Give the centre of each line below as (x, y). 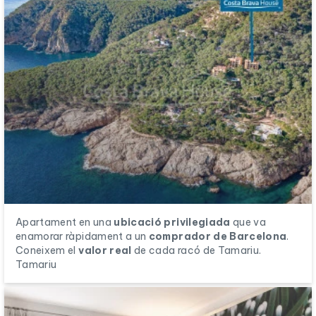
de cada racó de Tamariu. (196, 250)
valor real (105, 250)
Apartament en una (65, 222)
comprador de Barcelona (218, 236)
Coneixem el (47, 250)
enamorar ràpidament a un (82, 236)
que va (248, 222)
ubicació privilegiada (172, 222)
